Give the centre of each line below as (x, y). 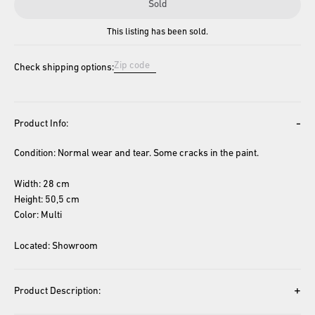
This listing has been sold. (157, 32)
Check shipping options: (64, 68)
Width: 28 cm (42, 185)
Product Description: (57, 291)
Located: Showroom (56, 246)
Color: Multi (38, 216)
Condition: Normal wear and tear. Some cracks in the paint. (136, 154)
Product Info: (41, 124)
